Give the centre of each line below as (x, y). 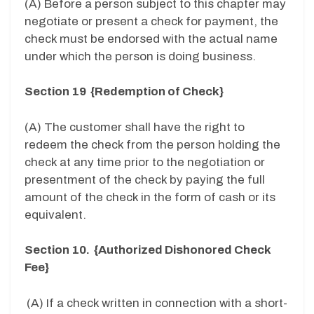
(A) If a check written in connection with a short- (157, 303)
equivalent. (55, 214)
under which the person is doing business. (140, 56)
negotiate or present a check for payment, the (151, 21)
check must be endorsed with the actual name (151, 39)
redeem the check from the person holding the (152, 144)
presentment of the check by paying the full (145, 179)
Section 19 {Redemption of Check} (124, 92)
